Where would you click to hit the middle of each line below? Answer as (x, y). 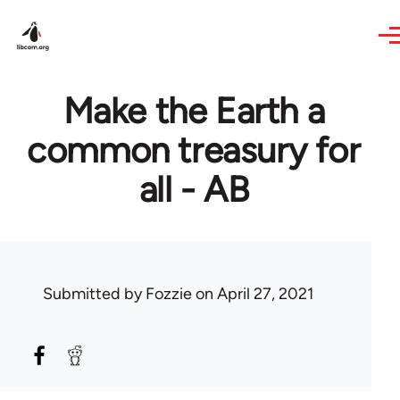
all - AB (194, 189)
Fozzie (169, 294)
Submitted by (94, 294)
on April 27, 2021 (253, 294)
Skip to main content (85, 12)
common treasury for (194, 150)
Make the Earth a (194, 111)
